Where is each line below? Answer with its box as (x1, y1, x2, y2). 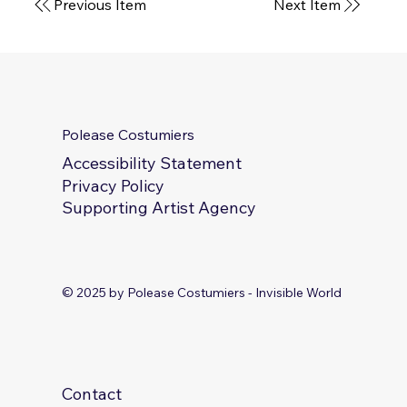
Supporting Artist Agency (61, 197, 256, 219)
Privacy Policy (61, 174, 164, 196)
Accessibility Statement (61, 152, 242, 174)
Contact (61, 383, 122, 405)
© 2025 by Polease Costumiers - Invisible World (61, 284, 342, 302)
